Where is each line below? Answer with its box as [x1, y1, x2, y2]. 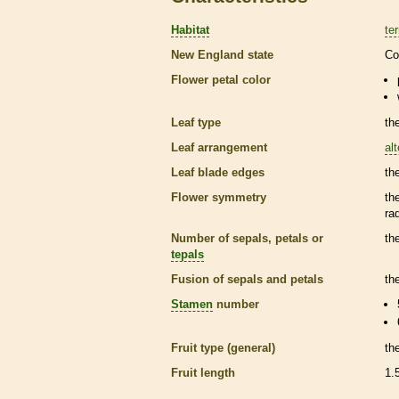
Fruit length [171, 365, 235, 379]
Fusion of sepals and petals [171, 273, 323, 287]
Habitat [171, 22, 209, 37]
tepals [171, 248, 204, 262]
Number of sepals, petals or [171, 232, 323, 246]
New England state [171, 47, 273, 61]
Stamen [171, 297, 213, 312]
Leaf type [171, 116, 221, 130]
